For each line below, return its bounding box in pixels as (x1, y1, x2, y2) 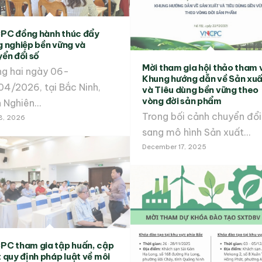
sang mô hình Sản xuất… (142, 126, 250, 138)
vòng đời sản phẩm (142, 95, 222, 106)
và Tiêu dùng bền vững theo (142, 84, 259, 95)
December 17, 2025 (142, 142, 206, 151)
